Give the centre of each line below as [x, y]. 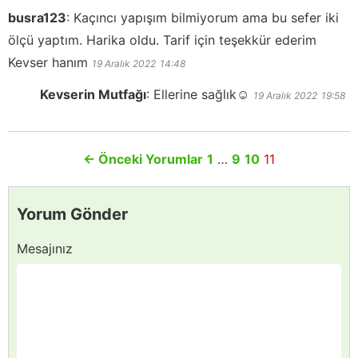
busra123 [37, 18]
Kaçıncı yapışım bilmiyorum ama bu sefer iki [206, 18]
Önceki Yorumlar [149, 159]
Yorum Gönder [72, 215]
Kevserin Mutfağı [93, 95]
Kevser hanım [48, 63]
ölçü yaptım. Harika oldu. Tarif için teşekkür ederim [162, 40]
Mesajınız [45, 249]
